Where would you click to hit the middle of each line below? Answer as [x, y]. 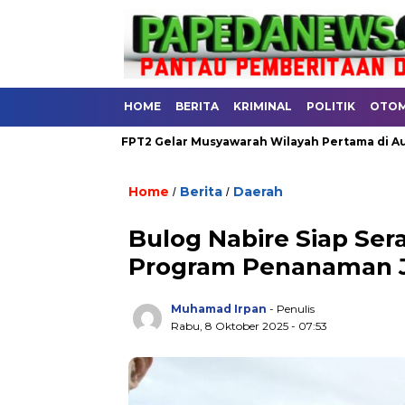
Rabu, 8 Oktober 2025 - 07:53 [249, 326]
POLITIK [331, 106]
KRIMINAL [263, 106]
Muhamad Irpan [219, 309]
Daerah [258, 192]
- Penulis [292, 309]
